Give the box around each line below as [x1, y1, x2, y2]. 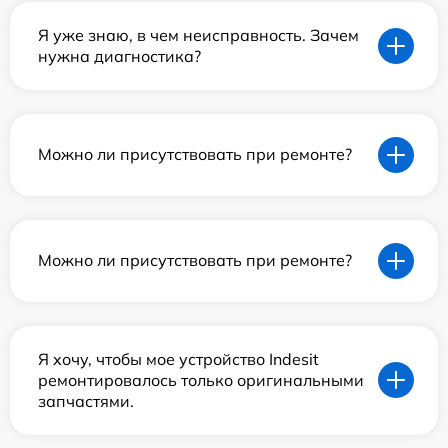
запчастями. [38, 390, 134, 411]
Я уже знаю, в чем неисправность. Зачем [38, 24, 359, 45]
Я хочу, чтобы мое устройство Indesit [38, 348, 319, 369]
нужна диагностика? [38, 45, 201, 66]
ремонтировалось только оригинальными [38, 369, 364, 390]
